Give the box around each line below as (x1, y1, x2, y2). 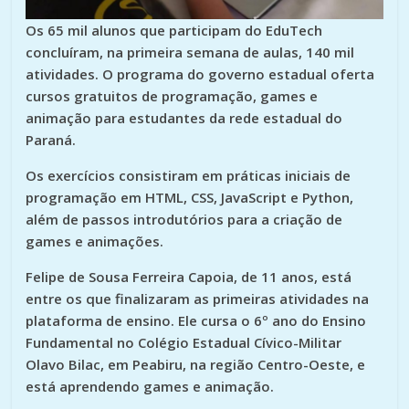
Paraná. (26, 130, 77, 149)
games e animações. (26, 231, 164, 250)
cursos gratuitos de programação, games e (26, 86, 319, 105)
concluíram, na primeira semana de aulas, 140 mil (26, 42, 355, 61)
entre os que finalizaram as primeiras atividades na (26, 288, 370, 308)
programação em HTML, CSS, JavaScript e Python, (26, 187, 354, 206)
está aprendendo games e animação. (26, 376, 275, 395)
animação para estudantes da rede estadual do (26, 108, 343, 127)
